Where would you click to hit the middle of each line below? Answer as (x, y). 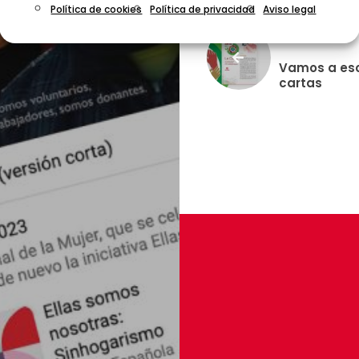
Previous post (316, 35)
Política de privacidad (203, 9)
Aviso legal (290, 9)
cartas (300, 83)
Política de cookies (97, 9)
